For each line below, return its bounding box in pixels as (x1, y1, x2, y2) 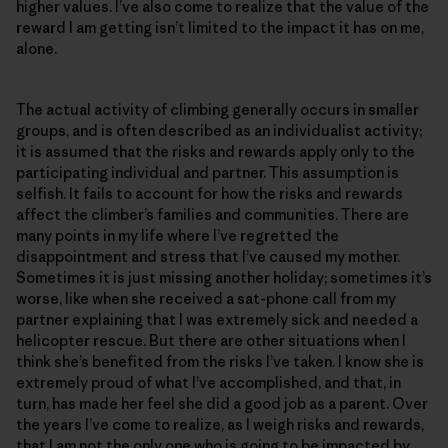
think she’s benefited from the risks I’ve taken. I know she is (16, 351, 424, 371)
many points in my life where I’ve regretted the (16, 225, 339, 245)
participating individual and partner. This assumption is (16, 162, 399, 182)
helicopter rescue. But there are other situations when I (16, 330, 406, 350)
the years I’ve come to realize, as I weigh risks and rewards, (16, 414, 424, 434)
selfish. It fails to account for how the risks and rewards (16, 183, 403, 203)
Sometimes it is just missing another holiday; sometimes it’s (16, 267, 432, 287)
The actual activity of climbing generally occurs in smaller (16, 99, 419, 119)
